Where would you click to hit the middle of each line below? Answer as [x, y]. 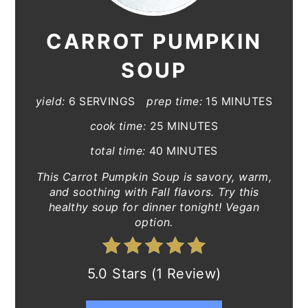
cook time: [118, 126]
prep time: [174, 101]
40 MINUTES [183, 151]
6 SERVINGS [102, 101]
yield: [50, 101]
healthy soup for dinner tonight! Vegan [154, 207]
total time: [118, 151]
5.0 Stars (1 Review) [154, 274]
